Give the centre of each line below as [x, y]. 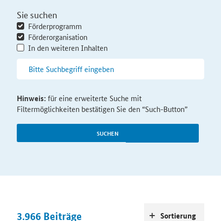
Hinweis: [31, 98]
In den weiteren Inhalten [68, 48]
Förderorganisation [57, 37]
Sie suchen [37, 15]
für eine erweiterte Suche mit [93, 98]
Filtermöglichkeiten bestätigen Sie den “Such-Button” [102, 109]
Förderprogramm [55, 26]
